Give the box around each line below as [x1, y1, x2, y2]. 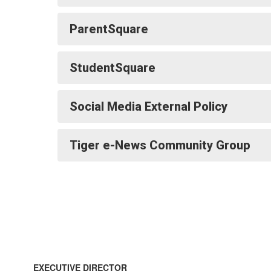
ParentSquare [70, 22, 148, 36]
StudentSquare [70, 60, 155, 75]
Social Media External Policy [70, 99, 227, 114]
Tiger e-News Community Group [70, 138, 250, 152]
